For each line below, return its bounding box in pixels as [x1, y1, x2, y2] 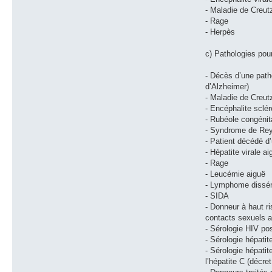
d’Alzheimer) [205, 81, 250, 91]
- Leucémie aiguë [205, 169, 266, 178]
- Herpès [205, 27, 236, 36]
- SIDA [205, 191, 229, 200]
